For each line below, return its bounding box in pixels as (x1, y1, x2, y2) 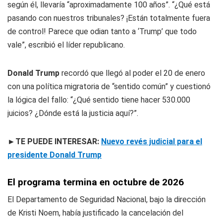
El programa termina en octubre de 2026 (7, 176, 184, 188)
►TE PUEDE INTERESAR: (7, 136, 101, 146)
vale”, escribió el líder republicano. (7, 40, 125, 50)
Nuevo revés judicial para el (101, 136, 202, 146)
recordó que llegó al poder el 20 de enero (59, 68, 205, 78)
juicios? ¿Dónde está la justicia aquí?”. (7, 108, 138, 118)
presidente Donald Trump (7, 150, 102, 160)
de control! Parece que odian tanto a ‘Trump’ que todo (7, 26, 197, 36)
